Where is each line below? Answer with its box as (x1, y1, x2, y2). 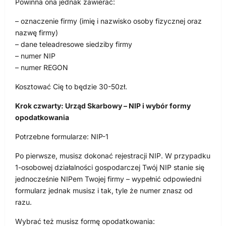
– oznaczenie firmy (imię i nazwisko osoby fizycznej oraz (15, 16, 202, 25)
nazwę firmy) (15, 28, 58, 37)
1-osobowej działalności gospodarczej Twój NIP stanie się (15, 162, 204, 172)
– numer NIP (15, 51, 55, 60)
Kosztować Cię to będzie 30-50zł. (15, 82, 127, 91)
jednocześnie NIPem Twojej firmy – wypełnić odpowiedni (15, 174, 201, 183)
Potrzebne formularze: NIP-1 (15, 132, 108, 141)
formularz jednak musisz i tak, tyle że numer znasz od (15, 186, 193, 195)
